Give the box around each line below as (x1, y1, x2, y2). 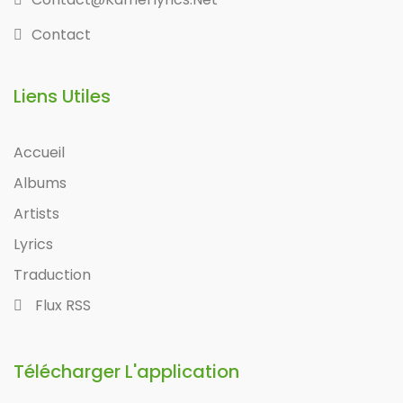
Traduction (13, 264, 91, 286)
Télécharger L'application (13, 359, 239, 385)
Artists (13, 203, 59, 225)
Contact (31, 24, 91, 46)
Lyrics (13, 234, 53, 255)
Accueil (13, 142, 65, 164)
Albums (13, 173, 67, 194)
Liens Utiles (13, 84, 111, 110)
